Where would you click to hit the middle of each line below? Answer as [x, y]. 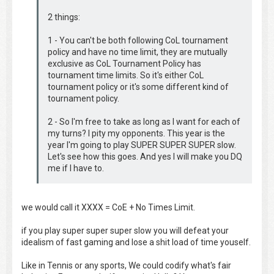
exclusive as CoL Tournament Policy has [124, 63]
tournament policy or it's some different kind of [138, 87]
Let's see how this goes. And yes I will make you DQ [145, 156]
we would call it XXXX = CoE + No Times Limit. [108, 207]
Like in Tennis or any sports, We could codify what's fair [126, 265]
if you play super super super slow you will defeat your [125, 230]
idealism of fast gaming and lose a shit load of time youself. [136, 242]
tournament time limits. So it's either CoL [126, 75]
